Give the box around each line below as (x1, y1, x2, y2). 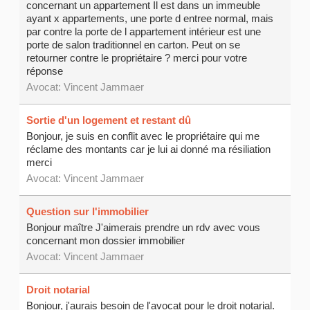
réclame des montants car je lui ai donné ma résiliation (26, 144, 271, 155)
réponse (26, 66, 64, 77)
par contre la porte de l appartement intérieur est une (26, 26, 262, 37)
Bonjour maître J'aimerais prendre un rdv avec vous (26, 222, 261, 233)
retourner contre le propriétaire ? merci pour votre (26, 53, 248, 64)
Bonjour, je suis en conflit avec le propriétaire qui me (26, 131, 260, 142)
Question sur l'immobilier (26, 206, 149, 217)
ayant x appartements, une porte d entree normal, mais (26, 13, 274, 24)
